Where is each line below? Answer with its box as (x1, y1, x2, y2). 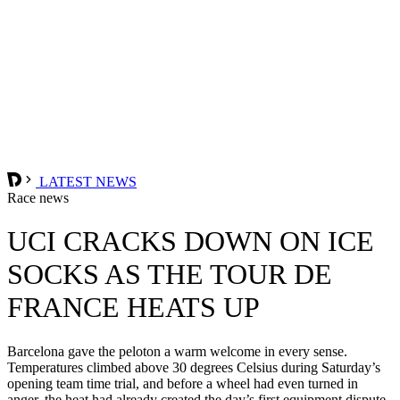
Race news (7, 189, 69, 205)
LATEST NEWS (36, 173, 137, 189)
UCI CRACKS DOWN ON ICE (7, 225, 374, 258)
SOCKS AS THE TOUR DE (7, 258, 332, 291)
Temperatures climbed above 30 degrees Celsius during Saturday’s (7, 359, 380, 375)
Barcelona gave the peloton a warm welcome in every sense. (7, 343, 347, 359)
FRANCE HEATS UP (7, 291, 260, 324)
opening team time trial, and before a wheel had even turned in (7, 375, 358, 391)
